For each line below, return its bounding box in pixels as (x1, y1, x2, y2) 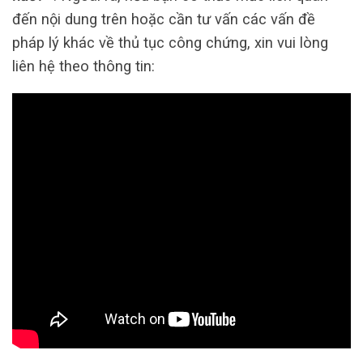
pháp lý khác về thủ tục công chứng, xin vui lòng (12, 34, 328, 52)
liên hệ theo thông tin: (12, 58, 155, 75)
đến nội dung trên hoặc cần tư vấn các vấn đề (12, 11, 315, 28)
